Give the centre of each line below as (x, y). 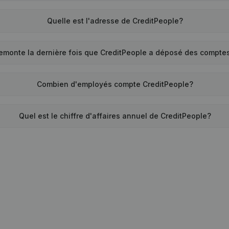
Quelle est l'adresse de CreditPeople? (115, 21)
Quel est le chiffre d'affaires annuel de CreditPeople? (115, 116)
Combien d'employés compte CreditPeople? (115, 84)
